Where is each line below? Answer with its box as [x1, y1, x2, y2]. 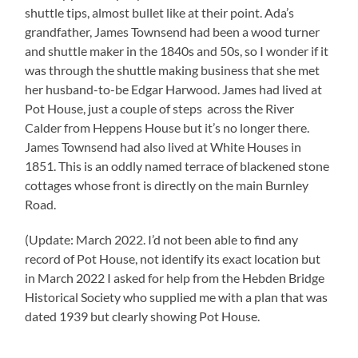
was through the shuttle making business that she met [25, 62, 320, 78]
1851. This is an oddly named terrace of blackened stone [25, 157, 330, 173]
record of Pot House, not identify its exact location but [25, 250, 321, 266]
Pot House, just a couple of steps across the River [25, 100, 295, 116]
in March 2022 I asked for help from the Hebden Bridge [25, 269, 325, 285]
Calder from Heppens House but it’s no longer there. [25, 119, 310, 135]
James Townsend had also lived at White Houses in [25, 138, 302, 154]
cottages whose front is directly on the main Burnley [25, 177, 309, 193]
